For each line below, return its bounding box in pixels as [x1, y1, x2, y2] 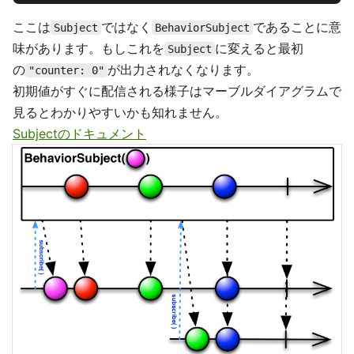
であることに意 [253, 18, 341, 35]
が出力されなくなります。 [107, 61, 259, 77]
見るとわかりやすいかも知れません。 [13, 104, 228, 120]
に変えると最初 [215, 40, 303, 56]
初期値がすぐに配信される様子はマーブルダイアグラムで [13, 82, 341, 99]
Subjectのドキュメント [13, 125, 146, 141]
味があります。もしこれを [13, 40, 164, 56]
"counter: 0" [28, 63, 104, 77]
